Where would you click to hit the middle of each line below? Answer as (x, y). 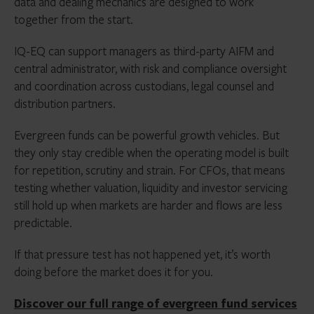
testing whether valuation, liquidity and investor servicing (151, 187)
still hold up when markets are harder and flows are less (148, 205)
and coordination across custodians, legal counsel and (144, 86)
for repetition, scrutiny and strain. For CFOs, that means (150, 170)
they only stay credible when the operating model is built (151, 152)
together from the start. (74, 19)
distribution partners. (65, 103)
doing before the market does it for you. (114, 272)
